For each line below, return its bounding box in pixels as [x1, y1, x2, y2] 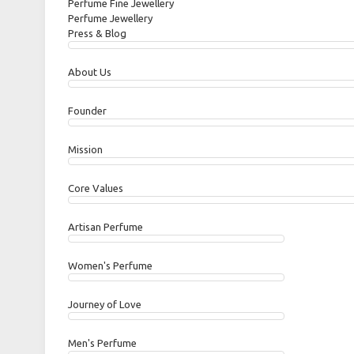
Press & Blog [68, 28, 126, 39]
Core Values [68, 183, 123, 194]
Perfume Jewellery [68, 13, 153, 24]
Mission [68, 144, 103, 155]
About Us [68, 66, 111, 77]
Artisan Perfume [68, 221, 143, 232]
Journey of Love [68, 299, 141, 310]
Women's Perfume [68, 260, 153, 271]
